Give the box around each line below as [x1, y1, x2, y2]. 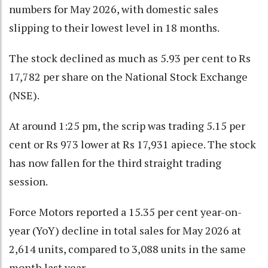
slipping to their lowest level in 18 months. [9, 20, 220, 35]
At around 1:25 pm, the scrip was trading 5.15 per [9, 118, 245, 133]
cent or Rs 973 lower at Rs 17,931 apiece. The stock [9, 137, 256, 152]
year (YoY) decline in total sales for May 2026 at [9, 223, 241, 238]
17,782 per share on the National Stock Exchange [9, 69, 248, 84]
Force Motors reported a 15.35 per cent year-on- [9, 205, 242, 220]
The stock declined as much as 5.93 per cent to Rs [9, 51, 251, 66]
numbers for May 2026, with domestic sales [9, 2, 218, 17]
